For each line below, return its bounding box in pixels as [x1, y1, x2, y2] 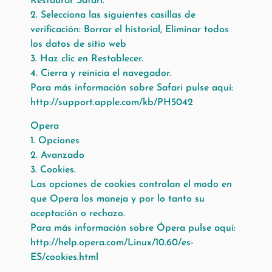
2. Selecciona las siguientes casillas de [30, 10, 195, 21]
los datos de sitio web [30, 39, 126, 50]
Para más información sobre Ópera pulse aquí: [30, 223, 236, 233]
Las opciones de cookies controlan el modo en [30, 179, 232, 189]
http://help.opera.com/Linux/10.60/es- [30, 237, 194, 248]
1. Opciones [30, 135, 80, 146]
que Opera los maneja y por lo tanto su [30, 194, 205, 204]
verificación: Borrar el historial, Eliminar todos [30, 25, 229, 35]
